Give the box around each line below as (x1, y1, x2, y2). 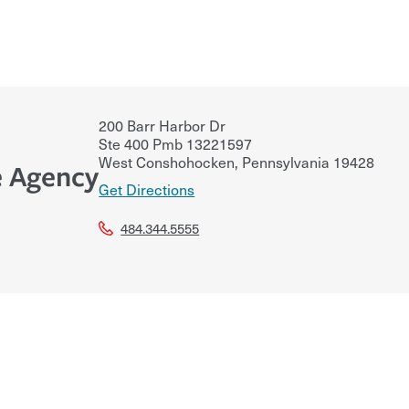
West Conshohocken (99, 150, 236, 173)
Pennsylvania (238, 150, 330, 173)
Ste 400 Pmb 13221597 (99, 131, 253, 154)
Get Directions (99, 177, 195, 200)
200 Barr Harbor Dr (99, 113, 226, 136)
